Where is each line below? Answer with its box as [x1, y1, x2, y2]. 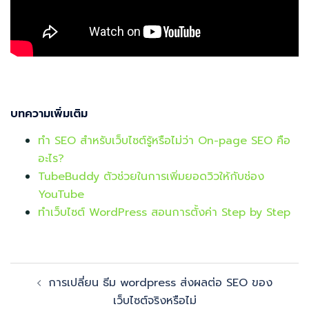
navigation [10, 278, 96, 303]
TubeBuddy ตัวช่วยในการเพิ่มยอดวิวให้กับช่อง [38, 168, 264, 185]
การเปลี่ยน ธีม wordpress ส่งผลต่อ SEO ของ [48, 274, 272, 291]
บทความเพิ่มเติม [10, 105, 88, 122]
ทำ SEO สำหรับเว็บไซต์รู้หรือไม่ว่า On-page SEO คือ [38, 132, 290, 149]
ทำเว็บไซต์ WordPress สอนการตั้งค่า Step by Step [38, 203, 290, 221]
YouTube [38, 186, 84, 203]
